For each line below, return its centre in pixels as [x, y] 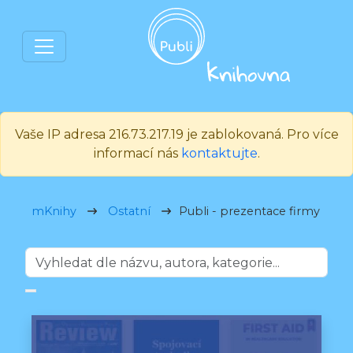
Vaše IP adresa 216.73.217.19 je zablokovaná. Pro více [176, 134]
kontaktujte [219, 153]
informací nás [137, 153]
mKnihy [54, 211]
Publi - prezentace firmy [249, 211]
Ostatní [129, 211]
